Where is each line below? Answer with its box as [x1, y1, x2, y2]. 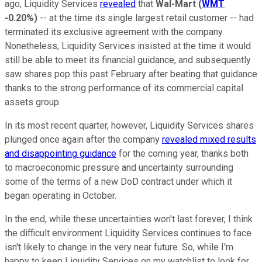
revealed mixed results [162, 133, 256, 145]
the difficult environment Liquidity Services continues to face [5, 227, 251, 239]
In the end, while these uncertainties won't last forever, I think [5, 213, 253, 225]
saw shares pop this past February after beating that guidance [5, 68, 257, 80]
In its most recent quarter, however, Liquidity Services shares [5, 119, 254, 131]
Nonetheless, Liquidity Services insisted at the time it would [5, 40, 251, 51]
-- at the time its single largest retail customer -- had [37, 12, 254, 23]
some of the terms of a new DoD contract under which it [5, 175, 232, 187]
